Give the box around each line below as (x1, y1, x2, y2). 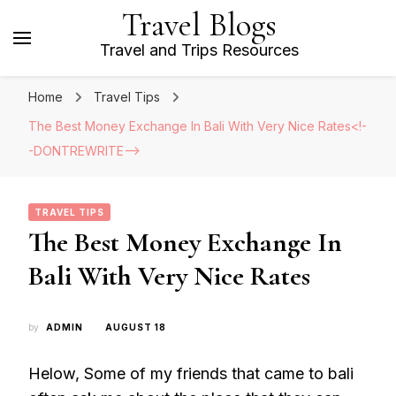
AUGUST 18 (105, 322, 166, 332)
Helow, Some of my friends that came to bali (28, 364, 354, 383)
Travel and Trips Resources (99, 41, 299, 59)
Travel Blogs (121, 5, 277, 45)
